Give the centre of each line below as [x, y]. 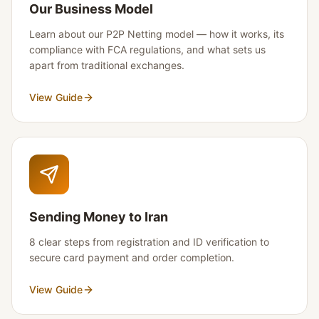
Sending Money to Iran [99, 217]
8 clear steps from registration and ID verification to [149, 242]
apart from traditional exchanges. [107, 65]
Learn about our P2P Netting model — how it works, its [157, 34]
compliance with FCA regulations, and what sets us [147, 49]
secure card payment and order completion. [132, 257]
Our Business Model [91, 9]
